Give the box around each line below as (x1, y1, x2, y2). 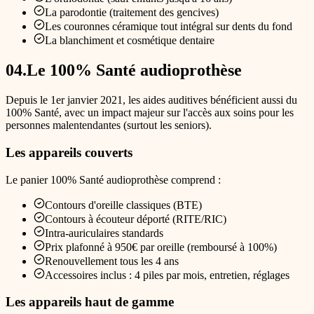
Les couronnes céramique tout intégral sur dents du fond (45, 20, 292, 33)
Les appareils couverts (6, 144, 132, 160)
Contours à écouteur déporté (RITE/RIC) (45, 212, 226, 225)
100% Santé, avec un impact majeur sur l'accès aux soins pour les (6, 107, 294, 119)
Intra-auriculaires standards (45, 226, 163, 239)
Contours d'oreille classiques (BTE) (45, 198, 202, 211)
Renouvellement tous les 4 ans (45, 254, 179, 267)
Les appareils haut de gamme (6, 294, 174, 310)
